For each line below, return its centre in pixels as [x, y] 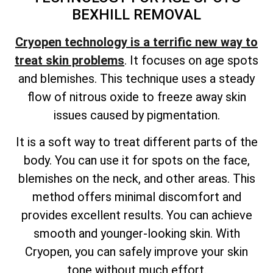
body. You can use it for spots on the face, [136, 161]
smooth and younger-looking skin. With [136, 234]
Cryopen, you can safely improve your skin [136, 252]
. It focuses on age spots [191, 60]
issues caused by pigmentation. [136, 115]
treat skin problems [69, 60]
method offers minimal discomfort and [136, 197]
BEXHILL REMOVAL [136, 14]
